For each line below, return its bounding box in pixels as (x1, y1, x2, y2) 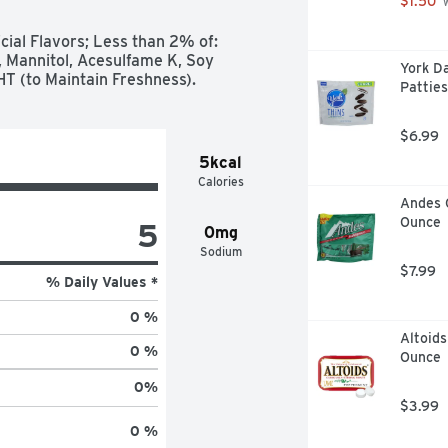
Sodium (199, 243, 242, 259)
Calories (197, 173, 244, 189)
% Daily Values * (45, 273, 158, 290)
